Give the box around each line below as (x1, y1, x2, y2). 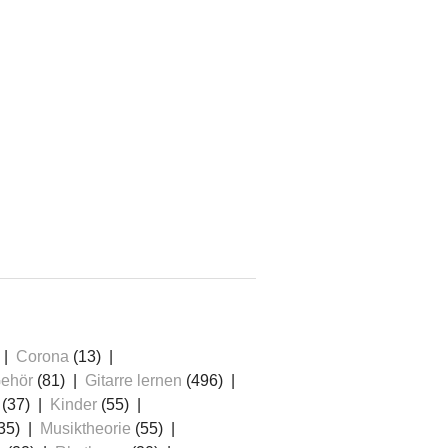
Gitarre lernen (85, 372, 182, 390)
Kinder (50, 396, 97, 414)
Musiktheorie (40, 420, 131, 438)
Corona (16, 348, 69, 366)
